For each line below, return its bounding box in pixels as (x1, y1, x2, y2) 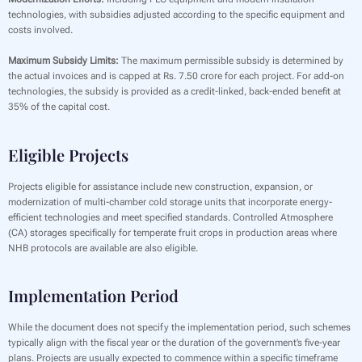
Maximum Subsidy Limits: (8, 55, 119, 67)
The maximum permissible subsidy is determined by (119, 55, 343, 67)
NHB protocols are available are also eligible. (8, 242, 198, 254)
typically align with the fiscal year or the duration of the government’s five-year (8, 336, 340, 348)
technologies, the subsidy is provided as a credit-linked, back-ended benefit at (8, 86, 341, 98)
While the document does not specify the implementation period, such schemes (8, 321, 351, 333)
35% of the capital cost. (8, 101, 110, 113)
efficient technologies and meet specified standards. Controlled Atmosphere (8, 211, 333, 223)
